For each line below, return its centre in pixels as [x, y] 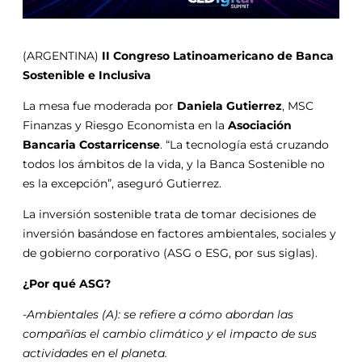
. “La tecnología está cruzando [244, 144]
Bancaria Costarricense [91, 144]
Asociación [260, 125]
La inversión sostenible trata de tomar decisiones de [169, 214]
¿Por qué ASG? [67, 283]
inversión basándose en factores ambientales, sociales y [179, 233]
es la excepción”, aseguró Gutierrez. [122, 183]
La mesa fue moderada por [100, 105]
